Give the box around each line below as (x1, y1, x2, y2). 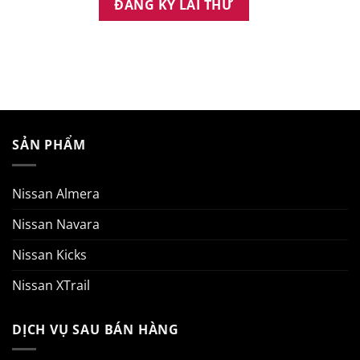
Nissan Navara (12, 215, 100, 233)
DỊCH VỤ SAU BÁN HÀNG (12, 320, 179, 338)
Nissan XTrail (12, 276, 90, 294)
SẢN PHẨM (12, 136, 86, 154)
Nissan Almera (12, 184, 100, 202)
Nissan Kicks (12, 245, 87, 264)
